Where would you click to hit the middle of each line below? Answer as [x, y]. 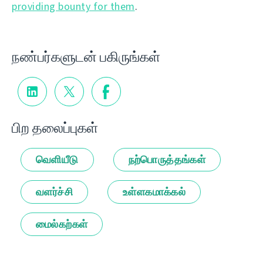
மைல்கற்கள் [62, 224]
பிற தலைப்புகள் [55, 128]
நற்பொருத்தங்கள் [167, 159]
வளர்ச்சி [54, 192]
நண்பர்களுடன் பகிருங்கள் [86, 57]
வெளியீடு [57, 159]
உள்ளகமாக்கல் [154, 192]
